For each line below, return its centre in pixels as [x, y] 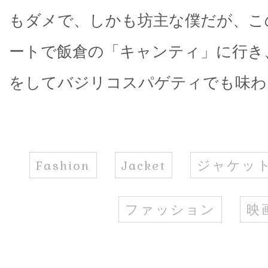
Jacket [143, 165]
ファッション [170, 209]
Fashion [63, 165]
